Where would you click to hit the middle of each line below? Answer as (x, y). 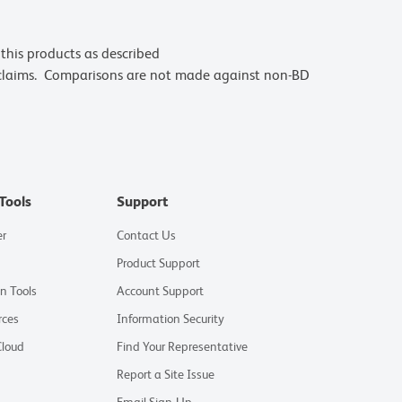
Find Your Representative (183, 346)
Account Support (161, 291)
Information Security (171, 319)
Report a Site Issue (166, 374)
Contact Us (147, 235)
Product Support (159, 263)
